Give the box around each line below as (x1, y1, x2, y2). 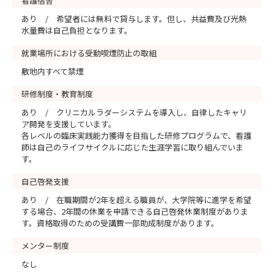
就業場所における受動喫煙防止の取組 (21, 47, 157, 59)
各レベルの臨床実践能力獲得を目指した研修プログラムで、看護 (21, 130, 251, 141)
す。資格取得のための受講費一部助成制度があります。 (21, 217, 219, 229)
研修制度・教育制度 (21, 88, 93, 100)
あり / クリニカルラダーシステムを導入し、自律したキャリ (21, 106, 247, 118)
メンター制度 (21, 240, 69, 251)
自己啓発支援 (21, 176, 69, 187)
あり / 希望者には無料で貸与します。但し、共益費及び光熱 (21, 13, 246, 24)
